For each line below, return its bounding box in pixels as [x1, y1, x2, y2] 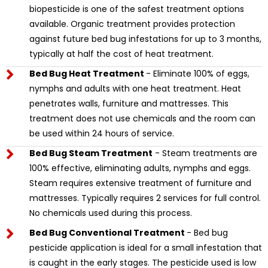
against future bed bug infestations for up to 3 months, [29, 32, 261, 45]
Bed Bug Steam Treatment [29, 147, 153, 159]
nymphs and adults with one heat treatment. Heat [29, 82, 241, 95]
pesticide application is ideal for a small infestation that [29, 241, 262, 254]
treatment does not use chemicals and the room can [29, 112, 255, 124]
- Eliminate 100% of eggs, [145, 67, 249, 80]
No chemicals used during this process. [29, 206, 192, 219]
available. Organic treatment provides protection [29, 17, 235, 30]
